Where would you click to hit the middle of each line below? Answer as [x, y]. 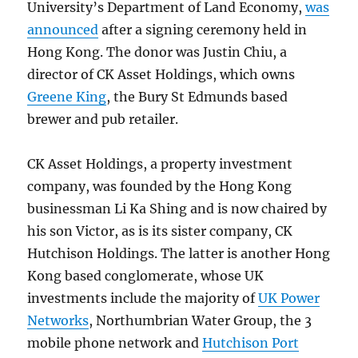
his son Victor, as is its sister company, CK [160, 231]
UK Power [289, 298]
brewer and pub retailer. [103, 119]
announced [63, 29]
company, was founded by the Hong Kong [160, 186]
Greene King [67, 96]
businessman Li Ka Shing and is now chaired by [177, 208]
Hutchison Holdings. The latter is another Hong [179, 253]
